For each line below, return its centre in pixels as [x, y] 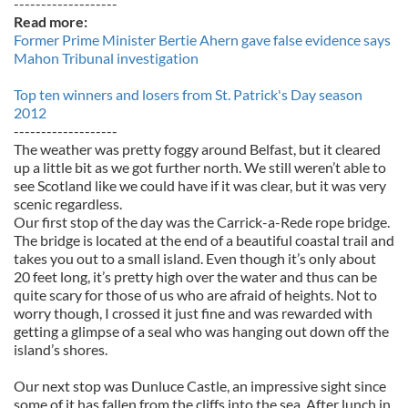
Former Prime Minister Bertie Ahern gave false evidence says [202, 40]
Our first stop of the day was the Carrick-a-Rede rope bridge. [202, 222]
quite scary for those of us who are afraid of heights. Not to [195, 295]
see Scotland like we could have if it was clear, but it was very [200, 185]
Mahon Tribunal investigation [106, 58]
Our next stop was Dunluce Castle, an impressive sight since [200, 386]
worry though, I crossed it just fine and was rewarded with [193, 313]
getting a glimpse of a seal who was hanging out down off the [201, 331]
